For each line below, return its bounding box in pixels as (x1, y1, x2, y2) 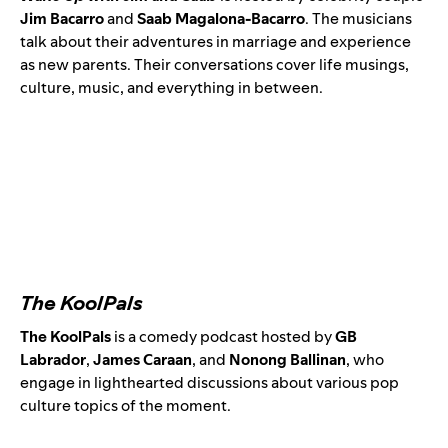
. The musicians (305, 8, 412, 30)
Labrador (20, 349, 86, 371)
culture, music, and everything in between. (20, 77, 323, 99)
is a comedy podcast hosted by (111, 326, 335, 348)
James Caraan (90, 349, 192, 371)
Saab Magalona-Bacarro (137, 8, 305, 30)
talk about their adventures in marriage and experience (20, 31, 411, 53)
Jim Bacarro (20, 8, 104, 30)
